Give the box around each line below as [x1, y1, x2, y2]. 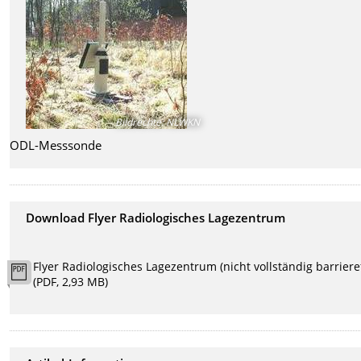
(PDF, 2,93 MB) [33, 273, 109, 289]
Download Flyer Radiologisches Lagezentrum [26, 209, 286, 226]
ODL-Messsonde [10, 137, 102, 154]
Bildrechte [115, 115, 162, 130]
